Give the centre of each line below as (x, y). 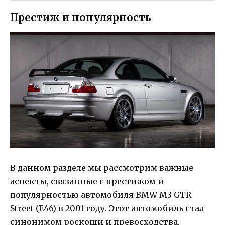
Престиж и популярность (81, 18)
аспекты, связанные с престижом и (87, 182)
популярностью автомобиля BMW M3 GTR (101, 195)
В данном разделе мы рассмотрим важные (102, 168)
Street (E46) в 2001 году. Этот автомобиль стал (107, 209)
